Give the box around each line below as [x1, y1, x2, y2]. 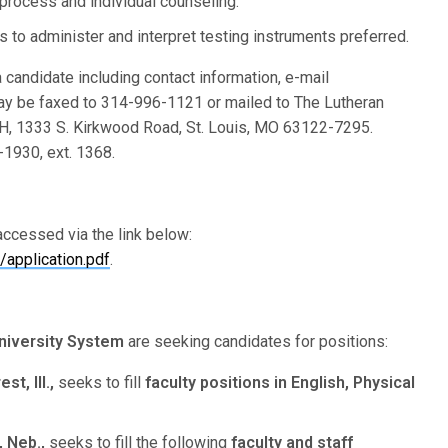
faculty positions [145, 373, 270, 392]
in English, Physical [274, 373, 415, 392]
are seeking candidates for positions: [124, 332, 389, 351]
